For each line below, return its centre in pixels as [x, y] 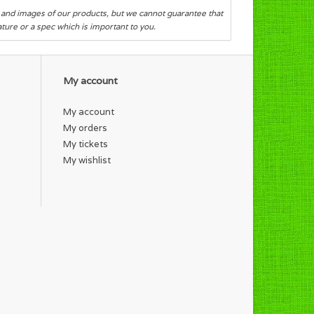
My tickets [86, 144]
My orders [85, 128]
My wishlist [87, 160]
